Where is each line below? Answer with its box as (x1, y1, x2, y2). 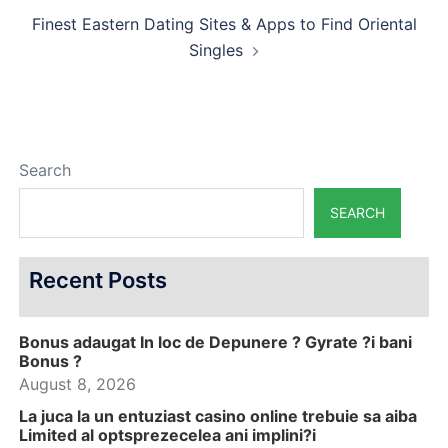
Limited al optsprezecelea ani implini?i (19, 424, 316, 445)
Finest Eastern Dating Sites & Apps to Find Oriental (31, 13, 417, 34)
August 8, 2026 (19, 373, 136, 394)
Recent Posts (29, 266, 167, 293)
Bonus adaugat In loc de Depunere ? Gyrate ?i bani (19, 331, 412, 352)
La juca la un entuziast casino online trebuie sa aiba (19, 405, 417, 426)
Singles (189, 39, 243, 60)
